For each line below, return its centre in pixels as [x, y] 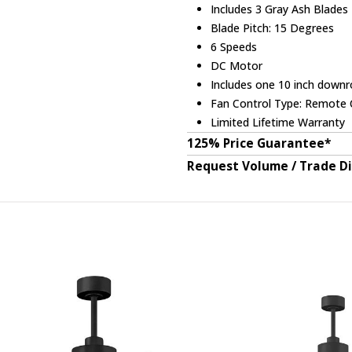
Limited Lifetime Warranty [278, 123]
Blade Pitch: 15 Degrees [273, 28]
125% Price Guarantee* [259, 144]
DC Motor [237, 66]
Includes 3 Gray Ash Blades [280, 9]
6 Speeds [234, 47]
